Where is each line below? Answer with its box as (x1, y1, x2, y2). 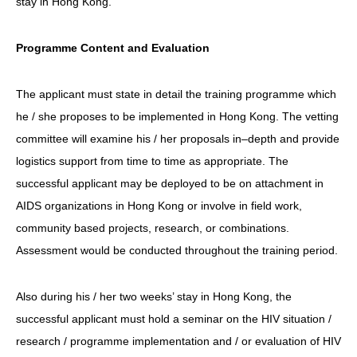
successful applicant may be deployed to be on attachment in (16, 176, 324, 190)
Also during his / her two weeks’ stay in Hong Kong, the (16, 289, 292, 303)
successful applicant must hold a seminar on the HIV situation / (16, 312, 331, 325)
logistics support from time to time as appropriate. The (16, 154, 288, 167)
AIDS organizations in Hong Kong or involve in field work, (16, 198, 302, 212)
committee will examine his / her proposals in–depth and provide (16, 131, 339, 145)
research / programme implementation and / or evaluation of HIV (16, 334, 341, 347)
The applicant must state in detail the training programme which (16, 87, 336, 100)
